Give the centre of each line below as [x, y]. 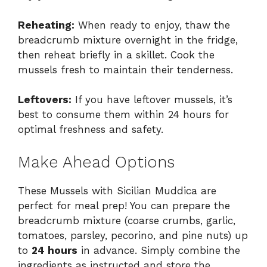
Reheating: [46, 25]
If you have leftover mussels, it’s [152, 100]
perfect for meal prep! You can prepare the [124, 205]
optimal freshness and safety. [91, 130]
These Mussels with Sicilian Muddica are [117, 190]
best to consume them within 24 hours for [123, 115]
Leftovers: [45, 100]
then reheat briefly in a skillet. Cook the [116, 55]
